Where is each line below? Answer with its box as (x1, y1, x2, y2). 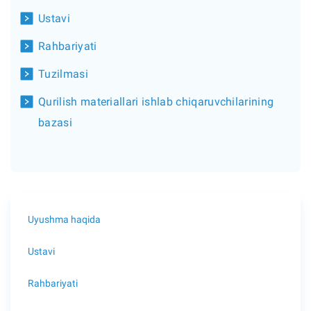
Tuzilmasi (38, 67, 88, 81)
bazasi (38, 116, 72, 129)
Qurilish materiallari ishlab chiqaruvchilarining (38, 95, 274, 108)
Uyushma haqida (28, 213, 101, 225)
